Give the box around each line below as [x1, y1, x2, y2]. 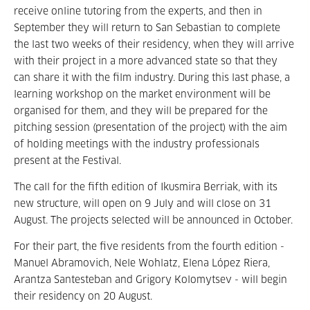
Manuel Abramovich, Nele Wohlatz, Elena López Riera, [14, 259, 270, 268]
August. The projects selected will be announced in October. [14, 216, 293, 226]
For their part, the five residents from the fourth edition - [14, 242, 284, 252]
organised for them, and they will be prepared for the [14, 107, 268, 116]
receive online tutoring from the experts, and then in [14, 7, 262, 17]
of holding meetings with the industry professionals [14, 140, 259, 149]
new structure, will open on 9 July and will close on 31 [14, 199, 271, 209]
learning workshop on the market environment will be [14, 90, 271, 100]
